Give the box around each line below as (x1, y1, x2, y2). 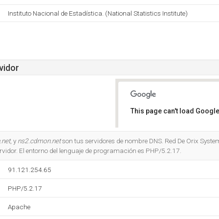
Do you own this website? (137, 133, 206, 140)
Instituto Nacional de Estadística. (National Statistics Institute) (8, 9, 188, 17)
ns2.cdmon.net (18, 137, 61, 145)
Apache (8, 203, 30, 211)
